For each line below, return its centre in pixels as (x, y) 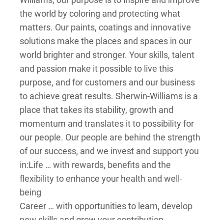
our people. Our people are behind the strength (110, 137)
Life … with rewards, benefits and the (100, 165)
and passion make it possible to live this (96, 69)
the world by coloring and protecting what (100, 14)
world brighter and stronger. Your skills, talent (107, 55)
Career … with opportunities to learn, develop (106, 206)
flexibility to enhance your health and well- (101, 179)
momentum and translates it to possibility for (107, 124)
